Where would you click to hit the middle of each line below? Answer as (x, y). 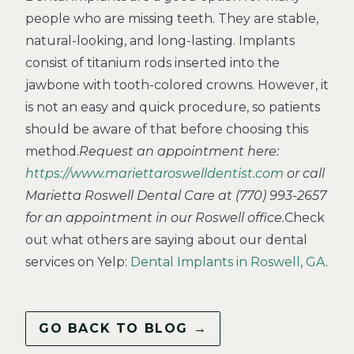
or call (304, 173)
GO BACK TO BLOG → (123, 328)
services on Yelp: (78, 262)
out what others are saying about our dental (166, 240)
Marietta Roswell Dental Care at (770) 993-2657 (176, 196)
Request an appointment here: (179, 151)
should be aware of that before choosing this (167, 129)
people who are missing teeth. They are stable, (172, 19)
